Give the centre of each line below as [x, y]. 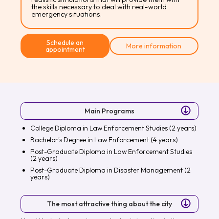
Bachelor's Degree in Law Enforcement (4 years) [104, 140]
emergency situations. [67, 14]
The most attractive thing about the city [109, 204]
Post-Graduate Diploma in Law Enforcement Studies [111, 151]
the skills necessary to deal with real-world [99, 7]
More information [154, 46]
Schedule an [65, 42]
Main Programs [109, 111]
